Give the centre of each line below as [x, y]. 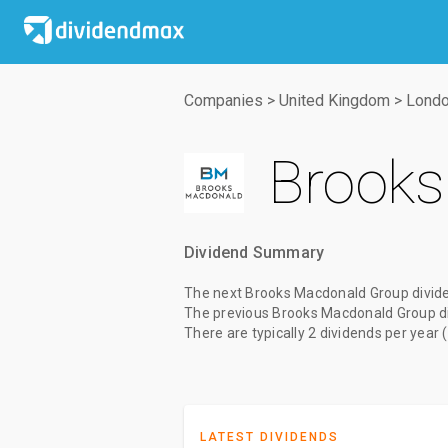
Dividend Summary [254, 252]
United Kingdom [334, 100]
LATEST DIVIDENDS [269, 437]
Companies [223, 100]
